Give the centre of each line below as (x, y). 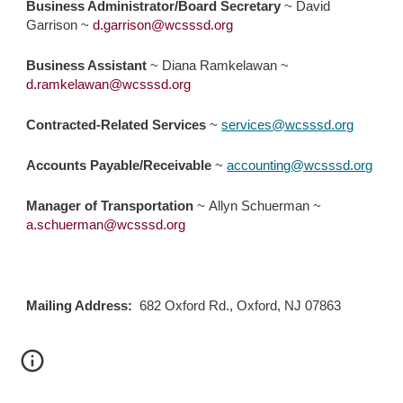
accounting (259, 165)
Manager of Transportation (110, 206)
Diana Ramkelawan (220, 65)
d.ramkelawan (68, 84)
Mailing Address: (80, 305)
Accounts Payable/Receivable (119, 165)
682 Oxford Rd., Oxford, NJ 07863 (241, 305)
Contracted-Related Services (116, 125)
